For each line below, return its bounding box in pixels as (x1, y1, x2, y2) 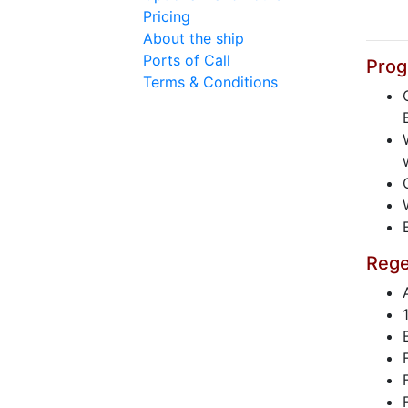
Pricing (143, 7, 190, 25)
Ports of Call (143, 51, 230, 69)
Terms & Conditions (143, 73, 278, 91)
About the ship (143, 29, 244, 47)
